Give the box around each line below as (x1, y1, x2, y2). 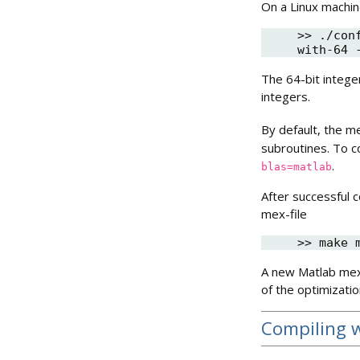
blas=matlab (261, 160, 332, 173)
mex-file (261, 205, 307, 222)
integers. (261, 88, 310, 104)
